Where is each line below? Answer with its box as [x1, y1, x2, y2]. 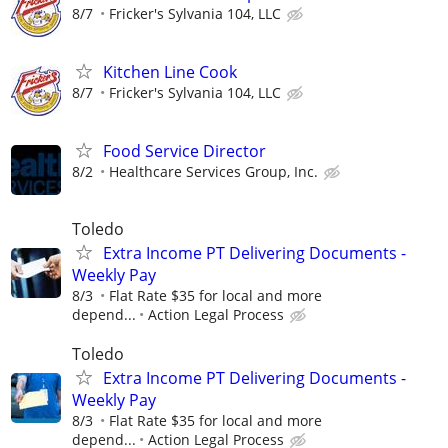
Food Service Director [103, 140, 266, 163]
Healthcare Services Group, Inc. [109, 162, 318, 182]
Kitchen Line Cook [103, 61, 237, 84]
